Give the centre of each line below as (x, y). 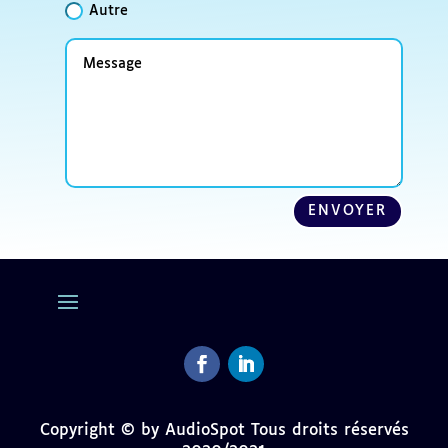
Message (100, 48)
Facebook (221, 391)
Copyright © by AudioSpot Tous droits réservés (224, 430)
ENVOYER (348, 210)
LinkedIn (260, 391)
